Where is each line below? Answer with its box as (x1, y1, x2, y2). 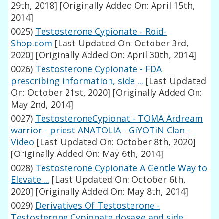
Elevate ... (11, 174, 50, 186)
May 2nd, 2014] (11, 98, 74, 110)
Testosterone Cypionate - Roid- (35, 25, 167, 38)
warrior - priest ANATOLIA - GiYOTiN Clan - (11, 124, 191, 136)
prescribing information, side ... (11, 75, 144, 87)
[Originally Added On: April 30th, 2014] (33, 49, 197, 61)
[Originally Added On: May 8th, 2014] (33, 185, 189, 197)
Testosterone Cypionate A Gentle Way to (35, 162, 208, 174)
